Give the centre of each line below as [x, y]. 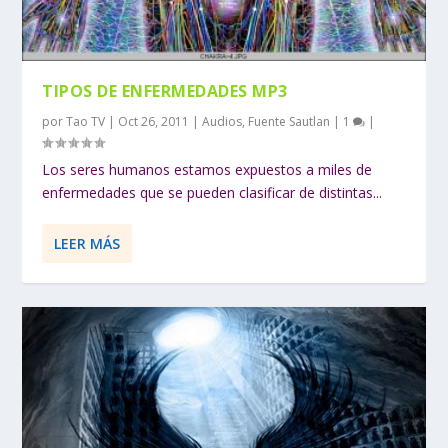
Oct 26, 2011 [154, 121]
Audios [222, 121]
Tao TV [86, 121]
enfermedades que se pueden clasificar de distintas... [212, 192]
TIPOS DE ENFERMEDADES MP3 [165, 90]
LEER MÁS [87, 243]
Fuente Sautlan [289, 121]
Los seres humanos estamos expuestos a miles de [207, 169]
